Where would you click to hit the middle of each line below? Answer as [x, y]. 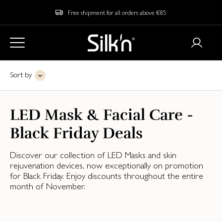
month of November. [48, 186]
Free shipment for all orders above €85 [117, 12]
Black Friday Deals [76, 133]
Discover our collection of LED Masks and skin [93, 155]
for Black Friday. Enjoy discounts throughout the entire [107, 176]
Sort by [21, 75]
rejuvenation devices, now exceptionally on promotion [107, 165]
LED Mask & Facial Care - [102, 115]
